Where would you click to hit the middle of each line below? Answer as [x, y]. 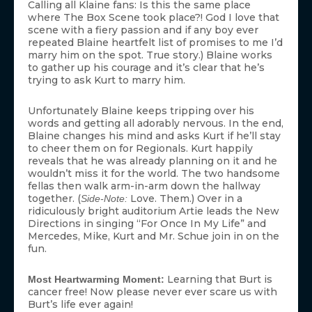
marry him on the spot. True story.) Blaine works [150, 55]
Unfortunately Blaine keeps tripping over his [141, 110]
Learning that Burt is [218, 279]
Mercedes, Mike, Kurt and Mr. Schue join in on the [154, 236]
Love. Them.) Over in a [185, 198]
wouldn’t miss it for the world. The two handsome [154, 173]
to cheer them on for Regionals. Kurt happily [140, 148]
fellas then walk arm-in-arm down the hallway [144, 186]
